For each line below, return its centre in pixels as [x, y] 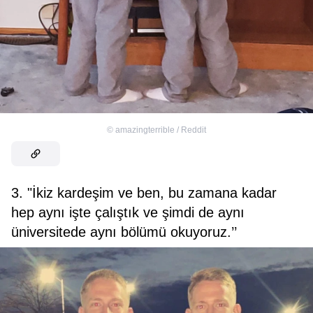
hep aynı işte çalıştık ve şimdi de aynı [128, 213]
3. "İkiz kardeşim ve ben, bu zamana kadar [144, 193]
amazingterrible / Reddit [161, 130]
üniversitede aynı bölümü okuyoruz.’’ [124, 232]
